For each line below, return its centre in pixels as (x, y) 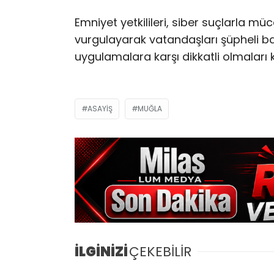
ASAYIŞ (100, 108)
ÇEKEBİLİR (160, 252)
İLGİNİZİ (101, 252)
